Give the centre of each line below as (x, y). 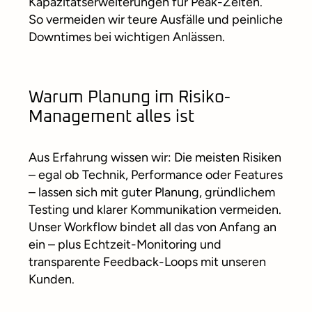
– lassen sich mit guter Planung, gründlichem (152, 193)
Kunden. (52, 280)
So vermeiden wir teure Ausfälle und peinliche (156, 20)
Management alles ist (111, 117)
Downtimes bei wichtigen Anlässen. (127, 37)
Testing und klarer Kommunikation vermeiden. (155, 210)
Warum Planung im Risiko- (130, 98)
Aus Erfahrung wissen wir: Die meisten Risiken (155, 158)
